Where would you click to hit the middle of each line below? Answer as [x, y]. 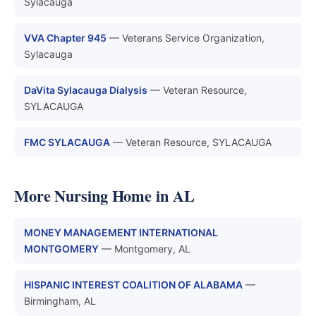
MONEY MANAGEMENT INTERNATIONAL [121, 232]
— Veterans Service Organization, [187, 38]
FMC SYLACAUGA [67, 142]
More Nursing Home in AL [104, 196]
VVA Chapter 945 [65, 38]
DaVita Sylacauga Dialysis [86, 90]
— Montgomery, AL [146, 249]
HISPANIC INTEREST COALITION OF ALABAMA [133, 285]
